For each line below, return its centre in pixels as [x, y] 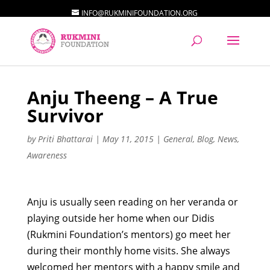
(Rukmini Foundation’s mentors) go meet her [129, 234]
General [178, 139]
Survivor [65, 115]
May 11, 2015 [128, 139]
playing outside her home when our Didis [121, 218]
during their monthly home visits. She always [128, 251]
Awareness [47, 155]
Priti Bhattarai [65, 139]
